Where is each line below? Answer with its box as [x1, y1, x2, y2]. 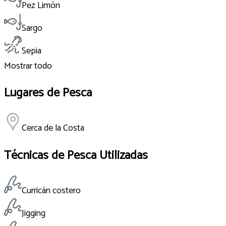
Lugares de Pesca [4, 83, 92, 103]
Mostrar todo [4, 58, 52, 74]
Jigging [22, 206, 45, 221]
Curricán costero [22, 183, 81, 199]
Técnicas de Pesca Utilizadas [4, 146, 148, 166]
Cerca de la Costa [22, 121, 84, 136]
